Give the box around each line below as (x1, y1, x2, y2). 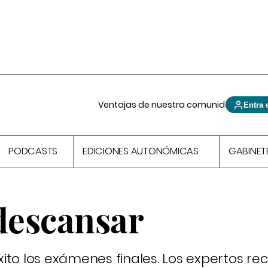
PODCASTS (8, 144, 58, 159)
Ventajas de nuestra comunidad (98, 99, 237, 111)
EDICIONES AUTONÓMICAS (83, 144, 199, 159)
